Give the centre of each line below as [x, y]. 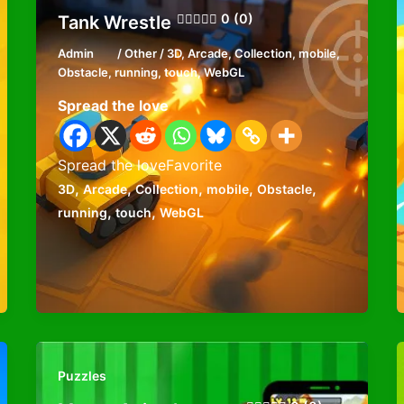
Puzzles [82, 376]
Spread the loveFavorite [139, 165]
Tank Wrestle [114, 23]
